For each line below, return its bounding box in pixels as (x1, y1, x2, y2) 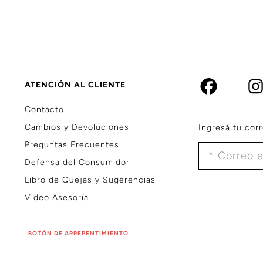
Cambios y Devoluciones (24, 122, 129, 132)
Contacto (24, 104, 64, 114)
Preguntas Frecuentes (24, 140, 119, 150)
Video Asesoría (24, 193, 89, 203)
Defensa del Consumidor (24, 157, 130, 167)
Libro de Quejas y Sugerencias (24, 175, 156, 185)
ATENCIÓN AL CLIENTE (24, 80, 126, 90)
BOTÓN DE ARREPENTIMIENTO (28, 230, 129, 237)
